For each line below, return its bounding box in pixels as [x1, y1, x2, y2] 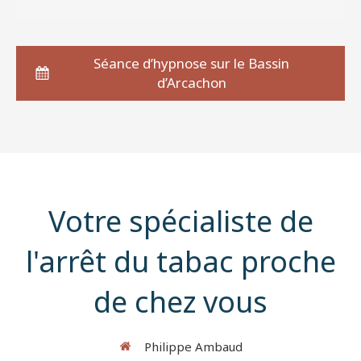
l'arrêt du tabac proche [25, 241, 336, 281]
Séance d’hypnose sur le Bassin [93, 53, 290, 73]
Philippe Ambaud [143, 338, 243, 355]
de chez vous [93, 281, 268, 322]
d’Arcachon [156, 73, 226, 92]
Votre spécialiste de [48, 201, 313, 241]
